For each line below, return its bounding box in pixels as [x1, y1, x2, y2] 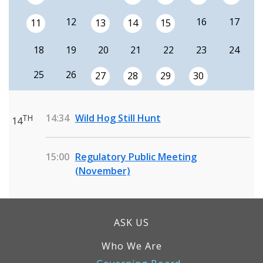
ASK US [114, 216, 149, 229]
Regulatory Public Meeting [75, 150, 197, 163]
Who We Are [101, 240, 162, 252]
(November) [75, 164, 130, 177]
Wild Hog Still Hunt [75, 112, 161, 124]
